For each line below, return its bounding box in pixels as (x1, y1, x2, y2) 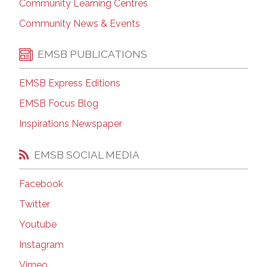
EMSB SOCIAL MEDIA (34, 148, 139, 161)
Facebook (19, 178, 63, 190)
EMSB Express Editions (19, 77, 120, 89)
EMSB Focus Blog (19, 98, 98, 110)
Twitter (19, 198, 50, 210)
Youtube (19, 219, 57, 231)
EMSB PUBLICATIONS (38, 48, 147, 61)
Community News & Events (19, 17, 140, 29)
